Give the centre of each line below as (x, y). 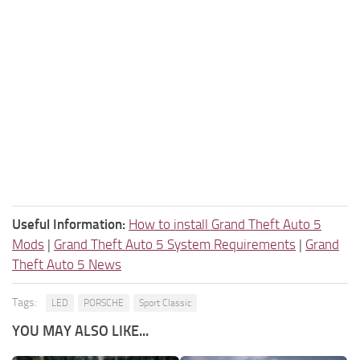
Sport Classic (165, 303)
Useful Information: (69, 224)
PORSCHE (104, 303)
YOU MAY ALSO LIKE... (80, 331)
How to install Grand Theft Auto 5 (225, 224)
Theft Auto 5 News (67, 264)
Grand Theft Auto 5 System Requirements (175, 244)
